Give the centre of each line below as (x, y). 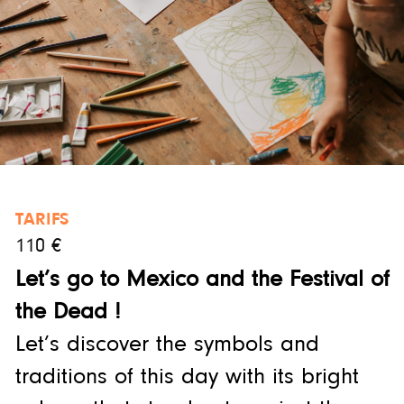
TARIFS (41, 220)
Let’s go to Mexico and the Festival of (202, 280)
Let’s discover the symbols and (167, 344)
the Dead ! (68, 312)
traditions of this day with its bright (187, 377)
